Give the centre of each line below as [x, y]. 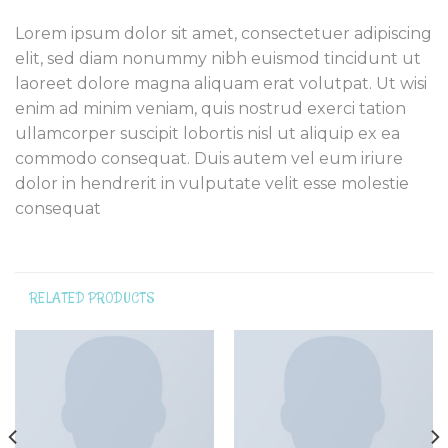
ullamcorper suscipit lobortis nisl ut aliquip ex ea [207, 134]
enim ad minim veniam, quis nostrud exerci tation [210, 109]
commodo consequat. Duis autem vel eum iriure [209, 159]
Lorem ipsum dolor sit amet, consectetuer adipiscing [223, 34]
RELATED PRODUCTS [93, 298]
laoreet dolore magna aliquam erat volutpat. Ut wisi [221, 84]
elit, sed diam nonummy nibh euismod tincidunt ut [218, 59]
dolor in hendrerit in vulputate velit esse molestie [212, 184]
